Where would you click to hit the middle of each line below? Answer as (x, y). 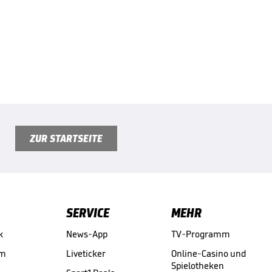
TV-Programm (201, 234)
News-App (87, 234)
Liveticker (86, 253)
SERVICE (87, 212)
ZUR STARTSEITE (66, 138)
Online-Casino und (209, 253)
